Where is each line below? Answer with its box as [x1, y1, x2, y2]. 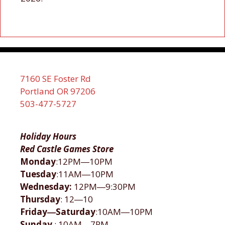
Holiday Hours [20, 131, 76, 143]
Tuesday [20, 168, 56, 180]
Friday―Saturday [20, 206, 95, 218]
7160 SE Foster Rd [20, 73, 91, 85]
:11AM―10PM [56, 168, 114, 180]
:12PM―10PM [56, 156, 113, 168]
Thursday [20, 193, 60, 205]
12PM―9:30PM [74, 181, 136, 193]
